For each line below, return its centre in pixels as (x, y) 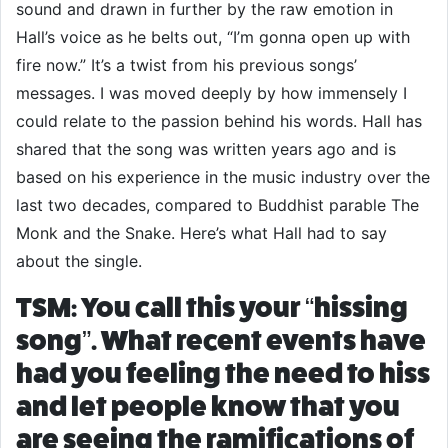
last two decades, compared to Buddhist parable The (217, 205)
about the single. (79, 261)
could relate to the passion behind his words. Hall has (219, 121)
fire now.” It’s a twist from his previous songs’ (186, 65)
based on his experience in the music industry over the (223, 177)
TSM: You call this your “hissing (212, 307)
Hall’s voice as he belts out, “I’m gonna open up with (213, 37)
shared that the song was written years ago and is (206, 149)
